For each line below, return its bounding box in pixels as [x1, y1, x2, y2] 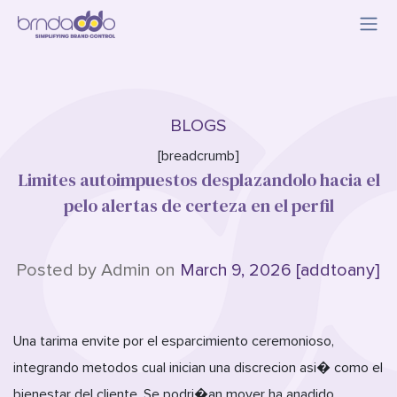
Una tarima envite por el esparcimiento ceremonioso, [13, 331, 334, 350]
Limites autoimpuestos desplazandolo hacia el [17, 167, 380, 192]
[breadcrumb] [158, 147, 239, 165]
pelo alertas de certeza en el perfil [63, 193, 334, 218]
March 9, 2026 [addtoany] [180, 259, 379, 281]
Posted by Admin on [16, 259, 180, 281]
